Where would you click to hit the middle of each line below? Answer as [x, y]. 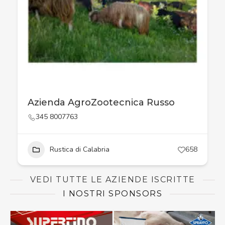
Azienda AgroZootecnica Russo [101, 102]
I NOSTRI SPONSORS [113, 194]
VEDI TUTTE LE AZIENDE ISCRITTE [113, 180]
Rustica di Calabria [80, 149]
